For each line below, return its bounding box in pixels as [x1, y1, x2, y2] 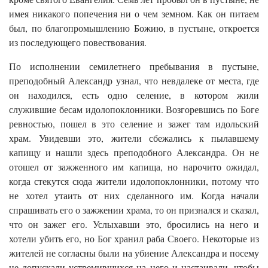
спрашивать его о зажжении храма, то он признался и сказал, [9, 203, 259, 216]
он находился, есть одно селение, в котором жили [9, 88, 259, 101]
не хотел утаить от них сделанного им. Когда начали [9, 188, 259, 202]
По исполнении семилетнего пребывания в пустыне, [9, 59, 259, 72]
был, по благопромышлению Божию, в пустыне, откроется [9, 21, 259, 34]
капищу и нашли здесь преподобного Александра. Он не [9, 145, 259, 159]
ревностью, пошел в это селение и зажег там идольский [9, 117, 259, 130]
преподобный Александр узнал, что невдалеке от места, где [9, 74, 259, 87]
